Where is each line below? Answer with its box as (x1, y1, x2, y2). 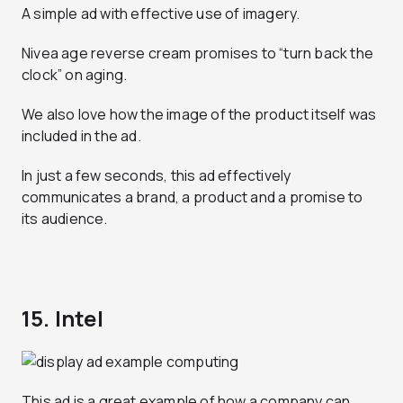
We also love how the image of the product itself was (22, 104, 377, 125)
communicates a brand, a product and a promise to (22, 187, 363, 208)
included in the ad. (22, 126, 141, 147)
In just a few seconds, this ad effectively (22, 166, 291, 186)
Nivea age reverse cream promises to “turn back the (22, 43, 374, 64)
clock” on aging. (22, 65, 128, 85)
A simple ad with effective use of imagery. (22, 4, 300, 24)
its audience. (22, 209, 108, 229)
